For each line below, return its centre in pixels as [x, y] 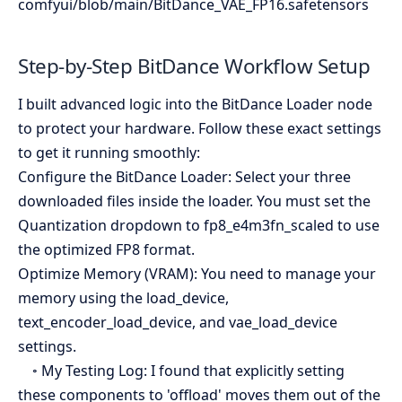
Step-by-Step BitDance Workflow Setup [194, 66]
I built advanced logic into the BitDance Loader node [195, 104]
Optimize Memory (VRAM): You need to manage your [197, 274]
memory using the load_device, [123, 298]
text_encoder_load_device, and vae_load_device [178, 322]
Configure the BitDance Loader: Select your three [184, 177]
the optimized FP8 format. [106, 249]
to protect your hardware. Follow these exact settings [200, 128]
